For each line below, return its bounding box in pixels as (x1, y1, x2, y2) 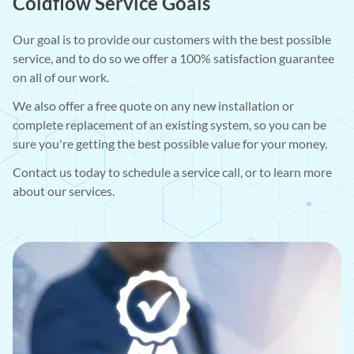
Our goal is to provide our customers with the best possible (13, 31, 331, 47)
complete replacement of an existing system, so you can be (13, 116, 326, 132)
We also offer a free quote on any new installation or (13, 97, 294, 113)
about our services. (13, 183, 115, 198)
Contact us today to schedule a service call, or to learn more (13, 164, 332, 179)
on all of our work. (13, 69, 109, 85)
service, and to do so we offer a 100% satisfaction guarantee (13, 50, 334, 66)
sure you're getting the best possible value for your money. (13, 135, 327, 151)
